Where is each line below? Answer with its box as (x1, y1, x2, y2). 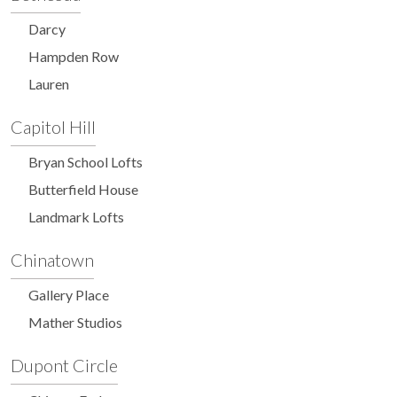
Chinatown (11, 248, 94, 270)
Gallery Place (28, 285, 109, 303)
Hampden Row (28, 47, 119, 65)
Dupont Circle (11, 354, 118, 376)
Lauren (28, 74, 69, 92)
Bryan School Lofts (28, 152, 143, 170)
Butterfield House (28, 180, 138, 198)
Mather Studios (28, 313, 122, 331)
